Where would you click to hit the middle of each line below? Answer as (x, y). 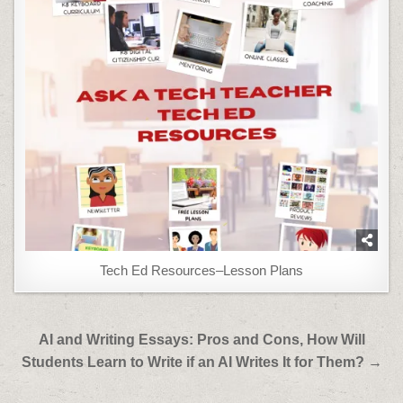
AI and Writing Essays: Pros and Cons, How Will (201, 339)
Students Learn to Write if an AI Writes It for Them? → (201, 362)
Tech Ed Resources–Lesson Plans (201, 270)
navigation (73, 364)
